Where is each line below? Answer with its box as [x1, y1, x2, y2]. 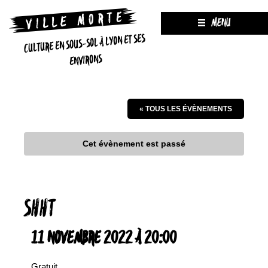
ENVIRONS [69, 51, 103, 70]
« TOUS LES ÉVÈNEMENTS [139, 105, 232, 113]
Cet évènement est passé [83, 139, 185, 148]
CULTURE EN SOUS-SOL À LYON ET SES [23, 31, 146, 57]
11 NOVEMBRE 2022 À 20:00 [31, 228, 176, 249]
